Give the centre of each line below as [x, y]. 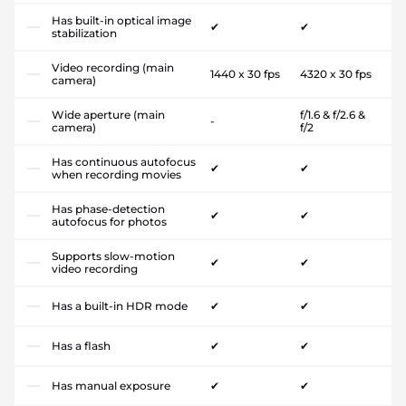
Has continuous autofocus [124, 162]
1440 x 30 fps [245, 74]
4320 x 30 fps [335, 74]
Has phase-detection [108, 209]
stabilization [84, 34]
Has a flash [81, 346]
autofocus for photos [109, 222]
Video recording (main [113, 68]
